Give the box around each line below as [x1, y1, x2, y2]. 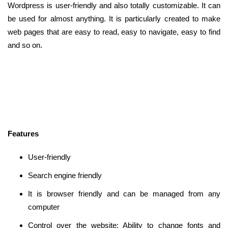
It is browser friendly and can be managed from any [28, 189, 220, 198]
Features [8, 129, 39, 138]
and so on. [8, 40, 42, 49]
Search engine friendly [28, 170, 102, 180]
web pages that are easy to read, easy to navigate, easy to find [8, 27, 220, 36]
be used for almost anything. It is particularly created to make [8, 14, 220, 23]
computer [28, 202, 60, 211]
